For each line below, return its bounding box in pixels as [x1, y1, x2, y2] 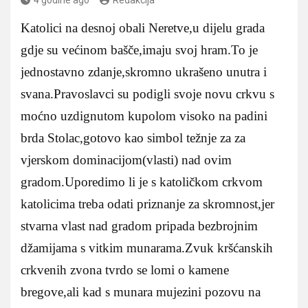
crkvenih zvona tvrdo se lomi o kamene [21, 262, 229, 277]
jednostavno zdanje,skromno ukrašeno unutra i [21, 64, 267, 79]
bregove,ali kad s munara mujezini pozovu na [21, 284, 261, 299]
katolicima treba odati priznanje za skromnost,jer [21, 196, 274, 211]
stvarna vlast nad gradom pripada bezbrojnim [21, 218, 258, 233]
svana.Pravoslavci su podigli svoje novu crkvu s [21, 86, 274, 101]
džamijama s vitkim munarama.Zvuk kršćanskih [21, 240, 273, 255]
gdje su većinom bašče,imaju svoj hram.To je [21, 42, 258, 57]
